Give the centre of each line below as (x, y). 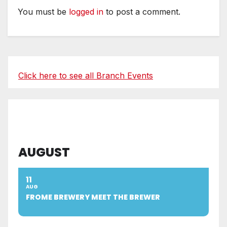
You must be (43, 12)
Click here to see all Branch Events (86, 75)
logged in (86, 12)
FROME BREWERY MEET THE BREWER (93, 197)
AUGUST (44, 153)
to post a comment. (142, 12)
